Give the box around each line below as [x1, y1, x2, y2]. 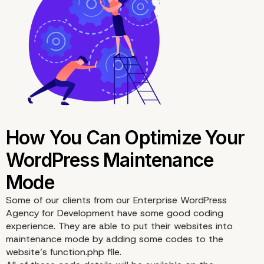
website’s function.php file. [6, 246, 121, 259]
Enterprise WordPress [133, 194, 227, 207]
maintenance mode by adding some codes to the [6, 233, 223, 246]
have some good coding [114, 207, 223, 220]
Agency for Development [6, 207, 114, 220]
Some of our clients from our [6, 194, 133, 207]
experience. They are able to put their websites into [6, 220, 233, 233]
